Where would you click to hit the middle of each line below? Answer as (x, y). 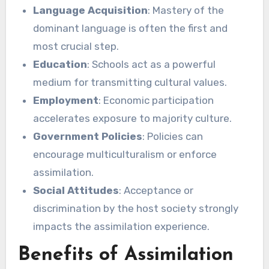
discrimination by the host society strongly (136, 209)
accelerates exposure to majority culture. (133, 119)
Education (60, 65)
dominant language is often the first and (131, 29)
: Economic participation (156, 101)
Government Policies (88, 137)
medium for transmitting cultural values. (130, 83)
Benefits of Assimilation (125, 255)
